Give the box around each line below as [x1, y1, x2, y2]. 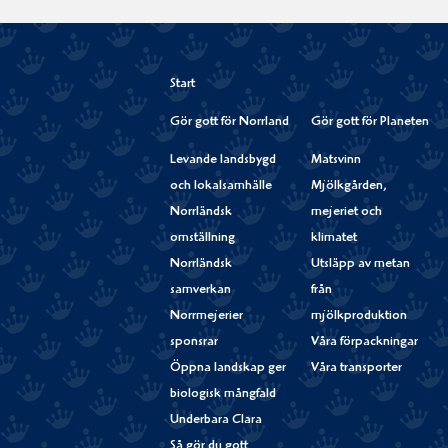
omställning [170, 232, 235, 246]
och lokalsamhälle [170, 180, 272, 194]
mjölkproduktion [310, 310, 407, 324]
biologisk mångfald [170, 388, 276, 402]
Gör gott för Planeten [310, 116, 429, 130]
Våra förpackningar [310, 336, 418, 350]
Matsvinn [310, 154, 361, 168]
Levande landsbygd [170, 154, 276, 168]
